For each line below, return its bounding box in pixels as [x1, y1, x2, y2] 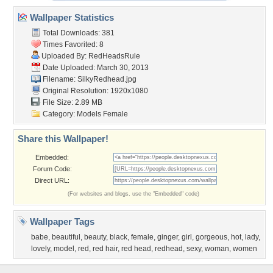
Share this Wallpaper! [18, 133, 108, 144]
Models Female [77, 110, 128, 118]
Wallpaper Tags [27, 216, 94, 227]
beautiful [52, 233, 80, 241]
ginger [157, 233, 178, 241]
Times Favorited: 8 [41, 40, 104, 49]
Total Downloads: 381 [41, 29, 115, 37]
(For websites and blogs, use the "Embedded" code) [68, 191, 199, 197]
